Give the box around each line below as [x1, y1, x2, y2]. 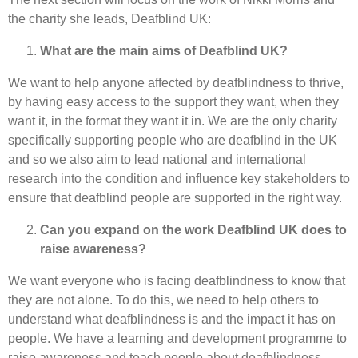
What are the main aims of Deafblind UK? [40, 43, 288, 58]
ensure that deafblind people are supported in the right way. [8, 190, 342, 205]
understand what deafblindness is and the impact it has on [8, 312, 336, 326]
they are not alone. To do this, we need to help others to [8, 292, 319, 307]
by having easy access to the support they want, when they [8, 94, 339, 109]
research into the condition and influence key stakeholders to [8, 171, 350, 185]
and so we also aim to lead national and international [8, 152, 306, 166]
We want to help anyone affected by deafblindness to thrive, [8, 75, 344, 89]
